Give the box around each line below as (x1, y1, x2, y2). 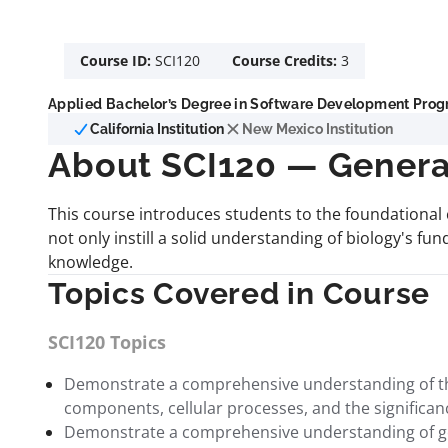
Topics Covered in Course (48, 276, 430, 311)
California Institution (90, 120, 224, 137)
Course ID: (80, 51, 155, 70)
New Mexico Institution (242, 120, 393, 137)
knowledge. (48, 251, 133, 273)
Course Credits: (232, 51, 341, 70)
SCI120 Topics (48, 330, 166, 354)
